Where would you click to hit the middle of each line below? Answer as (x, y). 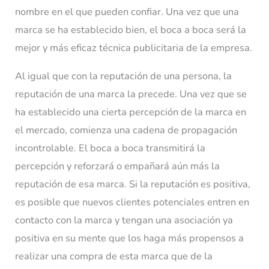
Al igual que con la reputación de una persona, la (124, 76)
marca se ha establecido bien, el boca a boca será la (131, 30)
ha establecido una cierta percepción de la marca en (131, 112)
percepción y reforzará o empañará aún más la (118, 166)
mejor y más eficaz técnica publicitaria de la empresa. (134, 48)
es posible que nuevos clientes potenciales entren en (132, 202)
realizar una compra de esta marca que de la (114, 256)
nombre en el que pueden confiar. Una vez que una (127, 12)
